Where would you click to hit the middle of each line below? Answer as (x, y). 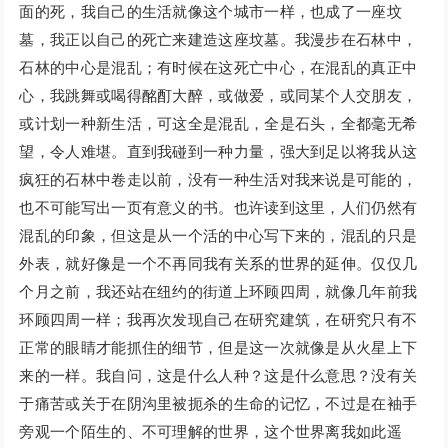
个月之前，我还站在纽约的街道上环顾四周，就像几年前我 (218, 292)
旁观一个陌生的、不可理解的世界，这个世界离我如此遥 (210, 432)
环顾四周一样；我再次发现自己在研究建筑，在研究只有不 (218, 320)
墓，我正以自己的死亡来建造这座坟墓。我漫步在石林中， (218, 40)
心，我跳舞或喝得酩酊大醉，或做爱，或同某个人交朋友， (218, 96)
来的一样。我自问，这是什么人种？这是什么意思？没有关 (218, 376)
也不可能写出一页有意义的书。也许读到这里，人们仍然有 (218, 208)
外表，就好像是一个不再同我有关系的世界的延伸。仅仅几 (218, 264)
